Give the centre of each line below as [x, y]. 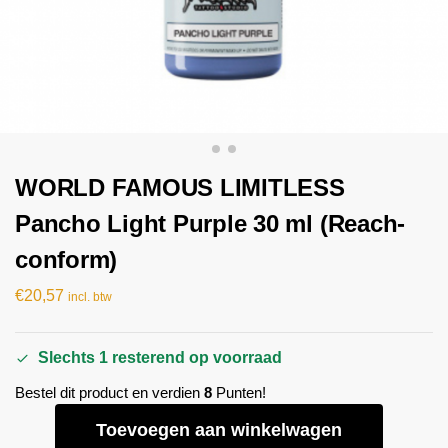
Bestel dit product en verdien [109, 393]
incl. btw [90, 296]
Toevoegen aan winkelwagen [219, 430]
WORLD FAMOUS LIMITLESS [180, 187]
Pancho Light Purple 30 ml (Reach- [210, 223]
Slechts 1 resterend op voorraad [160, 358]
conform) [66, 259]
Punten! [239, 393]
